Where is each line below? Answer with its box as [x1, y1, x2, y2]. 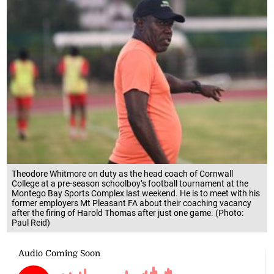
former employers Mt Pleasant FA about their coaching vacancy [12, 198, 252, 208]
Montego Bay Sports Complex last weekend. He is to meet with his [12, 188, 261, 198]
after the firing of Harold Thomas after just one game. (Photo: [12, 207, 244, 218]
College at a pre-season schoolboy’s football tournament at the [12, 178, 249, 188]
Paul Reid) [12, 217, 51, 228]
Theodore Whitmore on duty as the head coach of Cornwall [12, 168, 234, 179]
